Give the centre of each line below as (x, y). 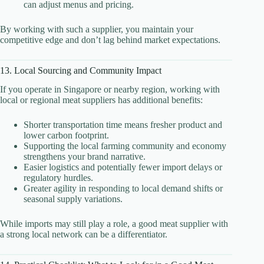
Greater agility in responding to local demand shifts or (123, 189)
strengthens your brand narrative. (85, 157)
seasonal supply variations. (73, 199)
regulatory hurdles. (58, 178)
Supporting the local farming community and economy (125, 146)
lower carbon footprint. (66, 136)
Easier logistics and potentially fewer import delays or (123, 167)
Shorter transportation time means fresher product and (123, 125)
